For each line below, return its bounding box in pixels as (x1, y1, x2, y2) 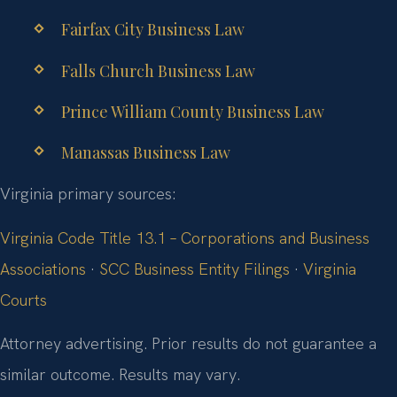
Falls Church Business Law (60, 59, 255, 82)
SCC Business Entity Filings (99, 258, 290, 279)
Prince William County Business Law (60, 100, 324, 122)
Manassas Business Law (60, 141, 230, 163)
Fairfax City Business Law (60, 19, 245, 41)
